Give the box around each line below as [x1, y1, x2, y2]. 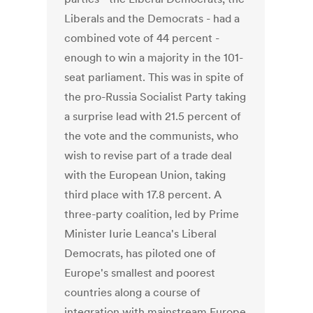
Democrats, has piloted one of [64, 246, 217, 261]
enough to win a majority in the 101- [64, 50, 244, 65]
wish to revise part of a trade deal [64, 148, 233, 163]
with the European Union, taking [64, 168, 226, 182]
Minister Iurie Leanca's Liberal [64, 226, 217, 241]
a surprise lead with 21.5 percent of [64, 109, 242, 124]
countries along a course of [64, 285, 201, 300]
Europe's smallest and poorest [64, 265, 216, 280]
